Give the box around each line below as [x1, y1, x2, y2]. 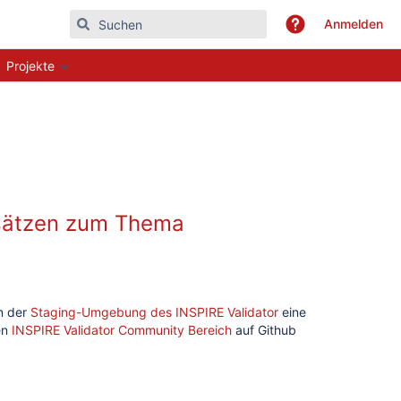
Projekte [6, 58, 55, 73]
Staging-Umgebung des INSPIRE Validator [30, 304, 278, 320]
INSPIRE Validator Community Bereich [12, 322, 232, 337]
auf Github [232, 322, 296, 337]
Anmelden [324, 16, 383, 31]
